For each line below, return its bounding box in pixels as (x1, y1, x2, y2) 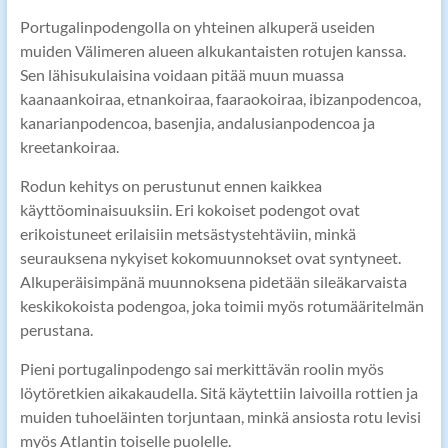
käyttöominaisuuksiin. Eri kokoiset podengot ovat (19, 200, 360, 220)
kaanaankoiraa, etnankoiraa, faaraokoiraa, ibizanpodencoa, (19, 89, 421, 109)
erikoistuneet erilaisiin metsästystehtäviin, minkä (19, 224, 356, 244)
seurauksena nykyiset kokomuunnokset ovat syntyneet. (19, 248, 401, 268)
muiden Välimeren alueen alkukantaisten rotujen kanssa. (19, 41, 406, 61)
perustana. (19, 320, 93, 340)
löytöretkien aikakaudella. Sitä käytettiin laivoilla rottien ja (19, 383, 418, 403)
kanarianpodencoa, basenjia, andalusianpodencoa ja (19, 113, 375, 133)
